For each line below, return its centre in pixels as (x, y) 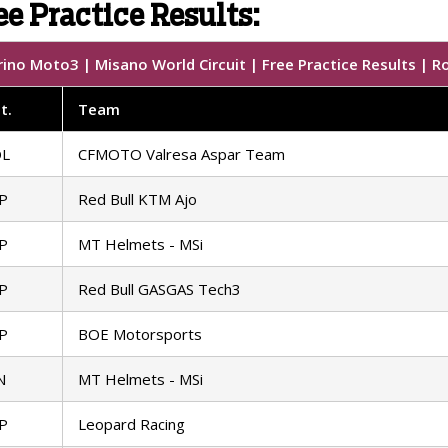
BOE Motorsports (140, 334)
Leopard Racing (131, 424)
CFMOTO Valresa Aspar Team (181, 154)
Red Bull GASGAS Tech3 (159, 289)
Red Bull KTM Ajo (137, 199)
